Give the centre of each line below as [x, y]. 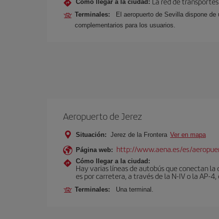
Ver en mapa [188, 135]
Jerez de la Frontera [139, 135]
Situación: [91, 135]
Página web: [94, 150]
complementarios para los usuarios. [125, 25]
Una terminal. [135, 189]
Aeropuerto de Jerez [103, 116]
